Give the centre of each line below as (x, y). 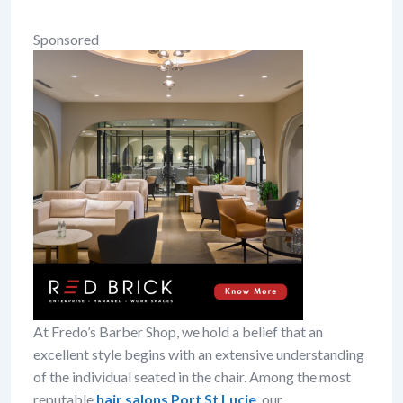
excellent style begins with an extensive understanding (199, 354)
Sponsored (66, 39)
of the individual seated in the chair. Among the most (192, 376)
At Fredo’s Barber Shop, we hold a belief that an (178, 331)
